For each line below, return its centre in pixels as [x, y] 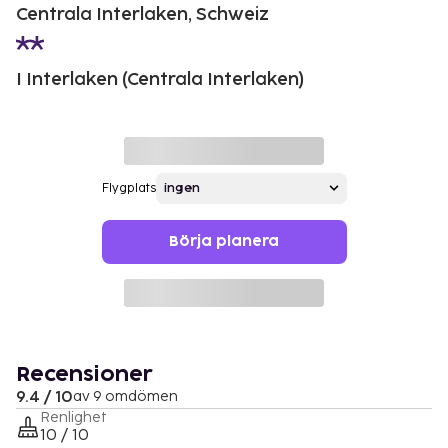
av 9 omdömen [125, 396]
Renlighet [73, 417]
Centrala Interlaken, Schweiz [142, 14]
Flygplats [128, 188]
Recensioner [84, 374]
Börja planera [224, 241]
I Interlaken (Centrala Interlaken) [160, 79]
